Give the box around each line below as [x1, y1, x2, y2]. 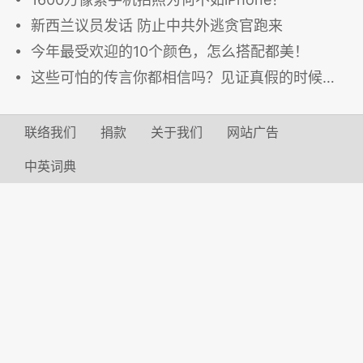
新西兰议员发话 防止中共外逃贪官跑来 [31, 17, 283, 35]
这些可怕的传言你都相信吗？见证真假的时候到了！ [31, 69, 322, 87]
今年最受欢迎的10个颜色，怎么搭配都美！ [31, 43, 309, 61]
